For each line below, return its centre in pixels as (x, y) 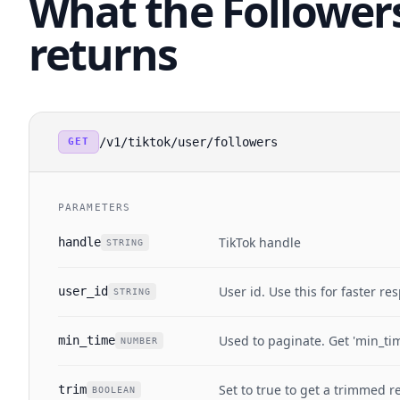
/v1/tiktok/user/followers (189, 142)
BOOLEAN (114, 389)
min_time (87, 340)
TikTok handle (260, 242)
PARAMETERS (94, 208)
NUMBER (139, 340)
